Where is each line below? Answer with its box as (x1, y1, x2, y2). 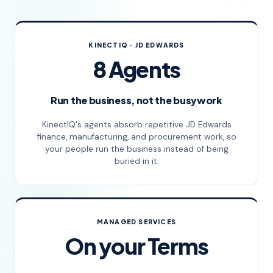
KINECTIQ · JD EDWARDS (88, 40, 185, 49)
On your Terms (65, 232, 208, 260)
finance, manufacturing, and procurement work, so (37, 131, 236, 142)
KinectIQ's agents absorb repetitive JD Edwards (41, 119, 232, 130)
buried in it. (114, 155, 159, 166)
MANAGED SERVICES (96, 217, 177, 225)
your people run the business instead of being (44, 143, 229, 154)
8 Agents (93, 55, 180, 83)
